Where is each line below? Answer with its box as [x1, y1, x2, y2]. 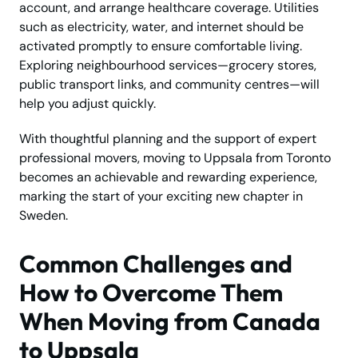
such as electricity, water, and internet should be [19, 18, 304, 35]
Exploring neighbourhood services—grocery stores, [19, 56, 316, 74]
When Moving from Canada [19, 305, 320, 336]
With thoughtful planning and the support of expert [19, 129, 316, 147]
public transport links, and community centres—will [19, 75, 320, 93]
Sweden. [19, 206, 68, 224]
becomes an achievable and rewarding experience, [19, 168, 317, 185]
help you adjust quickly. [19, 94, 156, 112]
